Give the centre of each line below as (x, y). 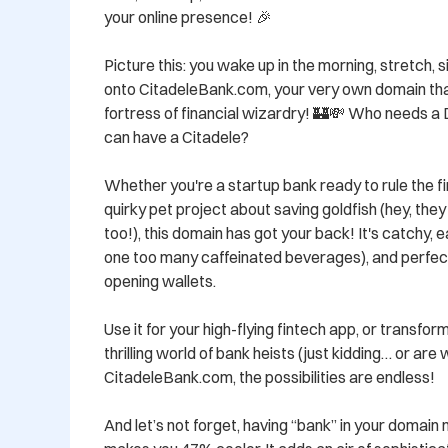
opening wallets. (160, 281)
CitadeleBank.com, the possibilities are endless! (269, 377)
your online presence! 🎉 (188, 17)
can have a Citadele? (176, 137)
